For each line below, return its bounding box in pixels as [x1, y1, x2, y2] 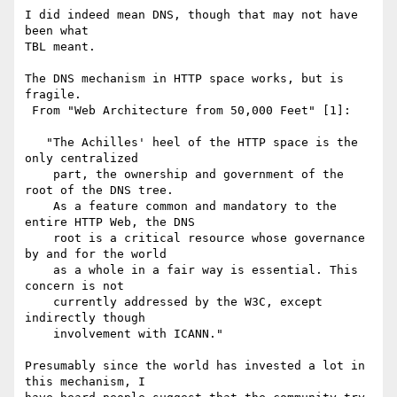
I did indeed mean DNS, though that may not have [25, 8, 358, 22]
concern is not [25, 279, 124, 293]
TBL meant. [25, 40, 96, 54]
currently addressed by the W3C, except [25, 295, 53, 309]
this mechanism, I [25, 375, 152, 389]
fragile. [25, 88, 82, 102]
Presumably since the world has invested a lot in [25, 359, 365, 373]
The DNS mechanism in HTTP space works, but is [25, 72, 344, 86]
